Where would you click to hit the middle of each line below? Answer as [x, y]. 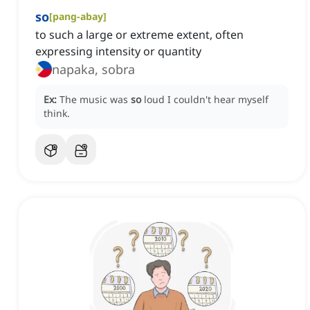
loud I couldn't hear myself [206, 100]
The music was [95, 100]
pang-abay [78, 17]
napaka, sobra [93, 70]
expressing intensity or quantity [118, 52]
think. [57, 113]
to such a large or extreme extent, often [139, 35]
